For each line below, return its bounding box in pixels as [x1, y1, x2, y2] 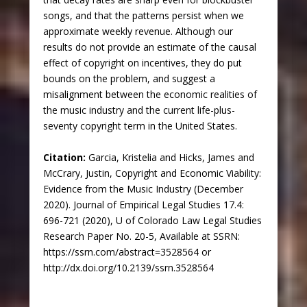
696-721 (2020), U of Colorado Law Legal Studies [42, 213, 262, 227]
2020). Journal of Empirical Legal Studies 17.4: [42, 197, 244, 211]
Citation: [42, 150, 88, 164]
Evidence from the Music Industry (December [42, 182, 243, 195]
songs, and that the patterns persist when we [42, 9, 244, 23]
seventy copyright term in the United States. [42, 119, 237, 133]
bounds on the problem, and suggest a [42, 72, 215, 86]
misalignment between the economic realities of [42, 88, 257, 101]
